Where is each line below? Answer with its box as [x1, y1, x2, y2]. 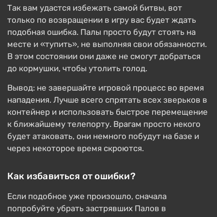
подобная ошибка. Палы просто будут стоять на [7, 27, 196, 37]
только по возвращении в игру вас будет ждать [7, 15, 196, 25]
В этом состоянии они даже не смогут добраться [7, 51, 201, 62]
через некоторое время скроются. [7, 143, 144, 154]
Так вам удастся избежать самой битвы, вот [7, 3, 182, 13]
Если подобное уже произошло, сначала [7, 191, 167, 201]
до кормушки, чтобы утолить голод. [7, 63, 147, 74]
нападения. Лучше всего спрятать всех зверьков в [7, 95, 207, 105]
